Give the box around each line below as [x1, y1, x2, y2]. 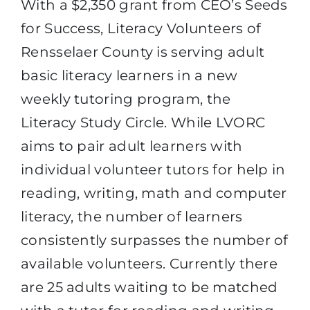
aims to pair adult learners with [21, 137, 243, 154]
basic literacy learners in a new [21, 66, 238, 84]
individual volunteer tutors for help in [21, 161, 286, 178]
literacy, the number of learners [21, 208, 243, 225]
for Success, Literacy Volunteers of [21, 19, 262, 37]
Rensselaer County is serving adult [21, 43, 265, 60]
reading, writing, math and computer [21, 184, 287, 201]
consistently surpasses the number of [21, 231, 289, 248]
